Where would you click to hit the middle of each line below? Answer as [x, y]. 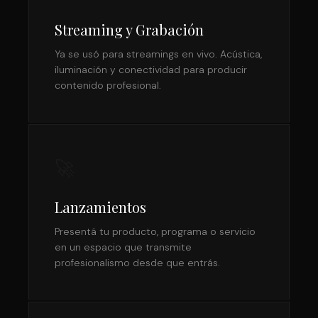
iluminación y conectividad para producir [151, 70]
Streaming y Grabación [129, 29]
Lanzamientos [100, 207]
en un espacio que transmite [123, 247]
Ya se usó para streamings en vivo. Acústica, [158, 54]
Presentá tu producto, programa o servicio [155, 231]
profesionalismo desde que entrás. [137, 263]
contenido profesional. [108, 85]
